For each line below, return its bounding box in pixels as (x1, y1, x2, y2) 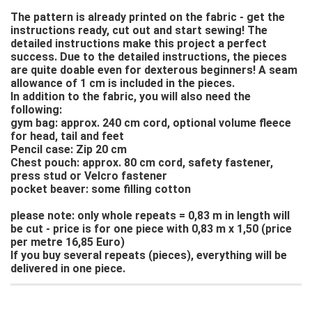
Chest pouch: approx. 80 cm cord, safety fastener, (10, 156, 273, 169)
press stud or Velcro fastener (10, 169, 167, 182)
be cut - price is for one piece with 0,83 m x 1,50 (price (10, 222, 292, 235)
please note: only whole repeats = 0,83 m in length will (10, 209, 290, 222)
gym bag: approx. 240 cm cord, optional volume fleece (10, 116, 291, 130)
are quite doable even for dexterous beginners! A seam (10, 63, 297, 77)
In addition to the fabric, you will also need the (10, 90, 251, 103)
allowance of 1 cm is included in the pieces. (10, 77, 235, 90)
